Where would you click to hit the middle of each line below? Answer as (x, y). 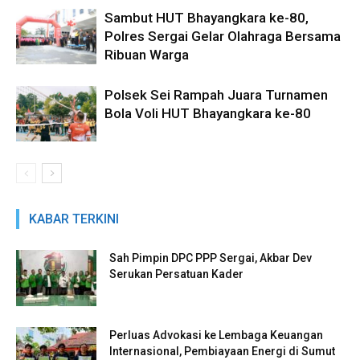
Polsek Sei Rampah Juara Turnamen (216, 95)
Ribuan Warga (147, 55)
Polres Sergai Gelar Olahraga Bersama (223, 37)
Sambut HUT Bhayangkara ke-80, (207, 18)
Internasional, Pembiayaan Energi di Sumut (222, 352)
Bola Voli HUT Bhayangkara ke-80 (208, 114)
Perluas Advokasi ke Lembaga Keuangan (216, 335)
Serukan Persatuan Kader (176, 274)
